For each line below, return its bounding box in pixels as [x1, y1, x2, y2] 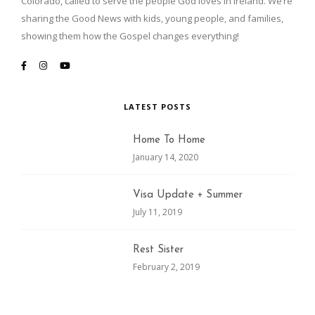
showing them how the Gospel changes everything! [21, 29, 239, 42]
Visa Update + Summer [133, 189, 243, 200]
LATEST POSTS [124, 101, 191, 112]
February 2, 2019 [133, 260, 200, 273]
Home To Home [133, 134, 206, 146]
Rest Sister [133, 244, 184, 255]
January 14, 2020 [133, 150, 199, 163]
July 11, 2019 [133, 205, 183, 218]
